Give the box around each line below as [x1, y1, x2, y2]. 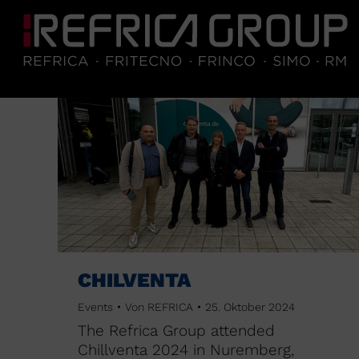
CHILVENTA [78, 268, 191, 292]
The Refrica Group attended [78, 321, 275, 340]
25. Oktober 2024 [205, 301, 295, 313]
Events [78, 301, 113, 313]
